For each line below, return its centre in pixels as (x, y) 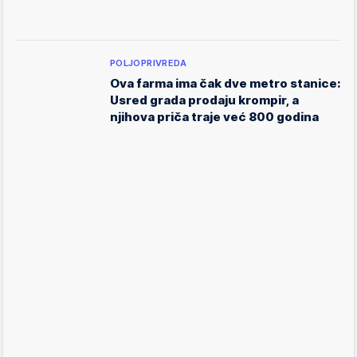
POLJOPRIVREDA (149, 63)
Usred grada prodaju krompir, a (204, 100)
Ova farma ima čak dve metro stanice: (226, 84)
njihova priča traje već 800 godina (214, 117)
